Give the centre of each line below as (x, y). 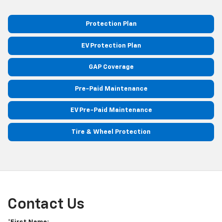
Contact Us (46, 205)
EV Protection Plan (111, 46)
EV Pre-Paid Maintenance (111, 111)
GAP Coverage (111, 67)
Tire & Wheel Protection (111, 132)
